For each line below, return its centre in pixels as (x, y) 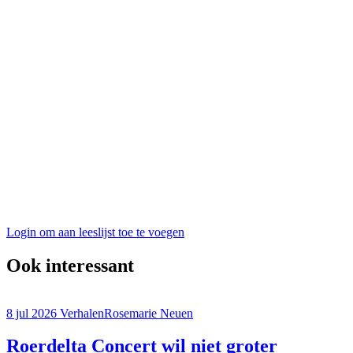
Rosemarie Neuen (149, 313)
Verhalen (82, 313)
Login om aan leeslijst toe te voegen (95, 232)
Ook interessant (70, 265)
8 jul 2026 (32, 313)
